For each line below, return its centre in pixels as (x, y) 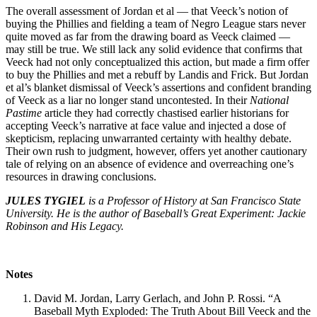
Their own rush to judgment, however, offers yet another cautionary (156, 151)
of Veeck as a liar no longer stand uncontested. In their (128, 100)
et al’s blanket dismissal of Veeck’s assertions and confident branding (158, 87)
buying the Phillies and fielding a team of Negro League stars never (156, 23)
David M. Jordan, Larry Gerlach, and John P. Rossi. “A (157, 298)
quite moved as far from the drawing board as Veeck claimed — (148, 36)
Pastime (25, 113)
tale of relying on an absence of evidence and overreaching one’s (150, 163)
